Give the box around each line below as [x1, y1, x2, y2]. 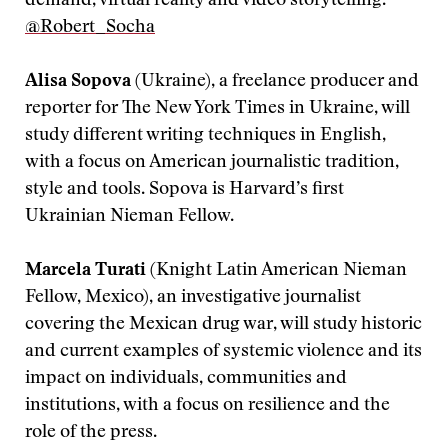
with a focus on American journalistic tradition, [25, 154, 399, 172]
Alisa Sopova [25, 73, 131, 91]
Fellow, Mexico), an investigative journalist [25, 289, 361, 307]
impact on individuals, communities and [25, 370, 347, 388]
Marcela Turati [25, 262, 146, 280]
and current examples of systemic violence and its [25, 343, 422, 361]
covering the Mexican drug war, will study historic [25, 316, 422, 334]
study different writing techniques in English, [25, 127, 386, 145]
